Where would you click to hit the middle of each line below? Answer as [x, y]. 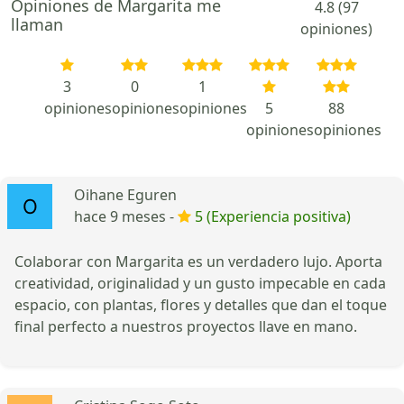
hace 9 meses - [126, 216]
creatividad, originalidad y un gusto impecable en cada [200, 283]
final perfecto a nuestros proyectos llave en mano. [186, 326]
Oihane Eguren [125, 194]
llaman [37, 24]
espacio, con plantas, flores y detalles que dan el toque [201, 304]
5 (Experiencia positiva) [273, 216]
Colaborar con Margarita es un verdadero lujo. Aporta [198, 261]
